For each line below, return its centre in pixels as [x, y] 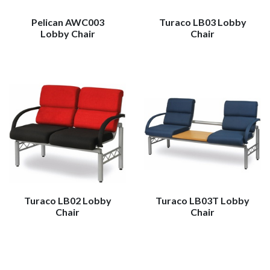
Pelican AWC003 [67, 22]
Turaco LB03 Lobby [202, 22]
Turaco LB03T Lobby [202, 200]
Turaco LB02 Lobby [67, 200]
